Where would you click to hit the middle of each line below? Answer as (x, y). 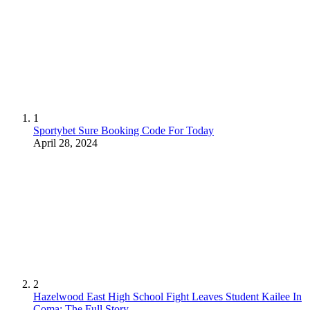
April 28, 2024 (65, 143)
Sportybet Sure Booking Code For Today (124, 131)
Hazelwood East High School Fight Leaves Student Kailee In (167, 297)
